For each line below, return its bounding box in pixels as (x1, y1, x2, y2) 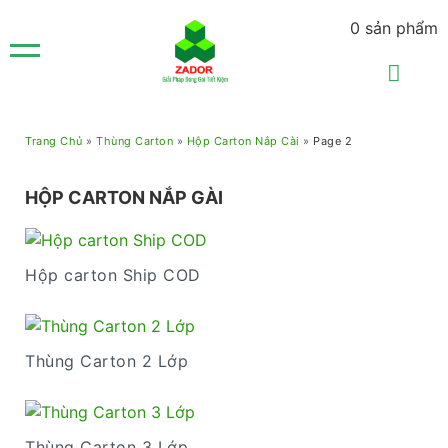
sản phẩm (365, 18, 438, 38)
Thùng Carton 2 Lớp (25, 351, 188, 371)
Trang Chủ (25, 134, 83, 148)
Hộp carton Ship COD (25, 265, 201, 285)
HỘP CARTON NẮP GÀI (25, 187, 223, 208)
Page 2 (313, 134, 352, 148)
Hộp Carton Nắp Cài (186, 134, 300, 148)
